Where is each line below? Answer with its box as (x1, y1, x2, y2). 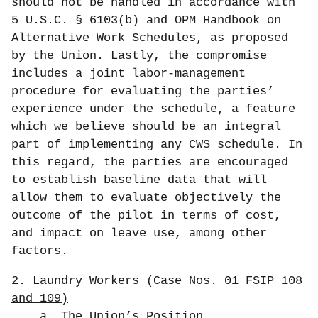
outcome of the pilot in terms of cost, (11, 209, 281, 223)
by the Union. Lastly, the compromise (11, 49, 267, 63)
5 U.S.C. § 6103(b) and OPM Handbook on (11, 13, 281, 28)
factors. (11, 244, 68, 258)
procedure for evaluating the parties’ (11, 84, 274, 99)
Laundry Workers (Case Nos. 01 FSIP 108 (33, 274, 302, 288)
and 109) (11, 292, 68, 306)
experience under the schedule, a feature (11, 102, 295, 116)
